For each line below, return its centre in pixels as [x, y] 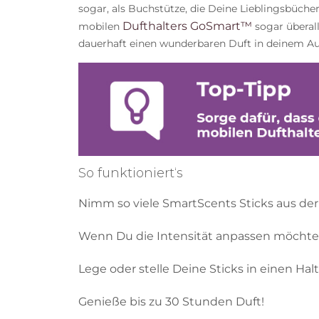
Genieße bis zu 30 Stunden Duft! [171, 301]
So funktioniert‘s [130, 173]
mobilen [99, 26]
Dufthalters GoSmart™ [187, 26]
